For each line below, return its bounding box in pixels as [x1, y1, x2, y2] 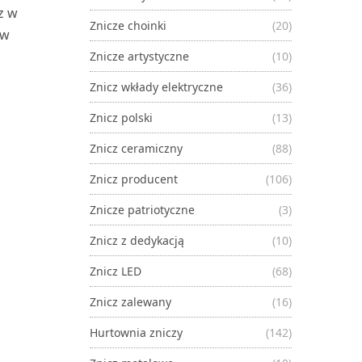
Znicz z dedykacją [90, 232, 184, 248]
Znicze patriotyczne [90, 201, 195, 217]
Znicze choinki [90, 17, 166, 33]
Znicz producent [90, 170, 178, 187]
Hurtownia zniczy [90, 324, 183, 340]
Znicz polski [90, 109, 153, 125]
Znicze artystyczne [90, 48, 189, 64]
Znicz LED [90, 263, 141, 279]
